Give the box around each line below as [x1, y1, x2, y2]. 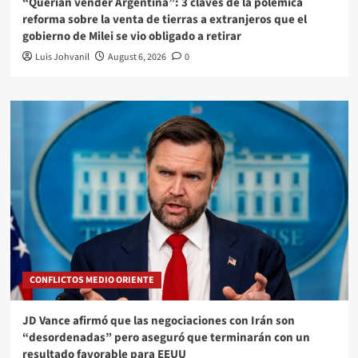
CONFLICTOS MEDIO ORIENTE [29, 272, 154, 287]
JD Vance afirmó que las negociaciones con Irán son [22, 312, 295, 329]
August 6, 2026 [107, 50, 166, 64]
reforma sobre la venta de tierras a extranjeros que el [22, 10, 307, 28]
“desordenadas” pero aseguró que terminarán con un [22, 328, 310, 346]
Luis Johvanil [34, 50, 89, 64]
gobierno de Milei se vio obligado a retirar [22, 27, 241, 45]
